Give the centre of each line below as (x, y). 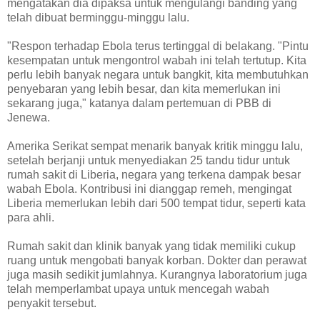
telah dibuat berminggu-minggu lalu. (98, 18)
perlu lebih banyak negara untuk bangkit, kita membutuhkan (158, 75)
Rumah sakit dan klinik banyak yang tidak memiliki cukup (151, 246)
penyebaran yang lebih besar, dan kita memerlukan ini (144, 89)
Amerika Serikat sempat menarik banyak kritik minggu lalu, (155, 146)
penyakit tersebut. (52, 304)
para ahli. (31, 218)
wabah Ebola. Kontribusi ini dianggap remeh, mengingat (149, 189)
